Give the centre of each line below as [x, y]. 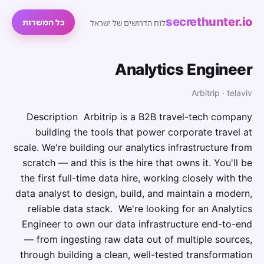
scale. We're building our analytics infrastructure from [133, 147]
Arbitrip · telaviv [222, 93]
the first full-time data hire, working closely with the [136, 178]
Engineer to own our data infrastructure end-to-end [137, 224]
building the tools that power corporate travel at [144, 132]
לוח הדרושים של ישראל [128, 23]
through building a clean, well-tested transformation [136, 255]
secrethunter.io [209, 22]
